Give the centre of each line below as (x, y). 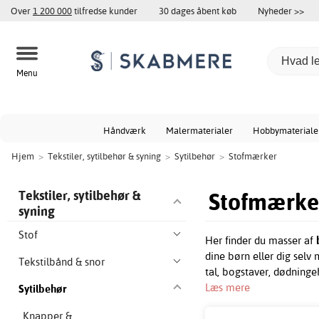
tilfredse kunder (105, 11)
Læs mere (228, 288)
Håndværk (124, 130)
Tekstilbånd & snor (62, 262)
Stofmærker (253, 156)
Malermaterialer (199, 130)
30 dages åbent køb (198, 11)
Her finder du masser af (261, 241)
